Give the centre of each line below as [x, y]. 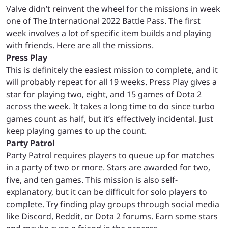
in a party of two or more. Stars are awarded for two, [108, 167]
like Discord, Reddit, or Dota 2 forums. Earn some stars [112, 216]
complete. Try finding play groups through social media [113, 204]
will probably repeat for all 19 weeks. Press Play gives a [111, 82]
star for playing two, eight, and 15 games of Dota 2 [104, 94]
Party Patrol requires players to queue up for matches [110, 155]
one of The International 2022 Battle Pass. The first [103, 21]
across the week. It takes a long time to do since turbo [110, 106]
